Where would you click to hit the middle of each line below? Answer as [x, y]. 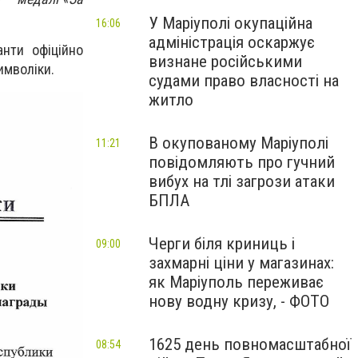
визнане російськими [225, 62]
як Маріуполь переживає [236, 282]
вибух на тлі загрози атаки [242, 181]
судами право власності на [244, 81]
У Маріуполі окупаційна [231, 23]
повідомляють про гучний [242, 162]
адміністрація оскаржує [232, 42]
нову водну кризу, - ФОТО [239, 301]
